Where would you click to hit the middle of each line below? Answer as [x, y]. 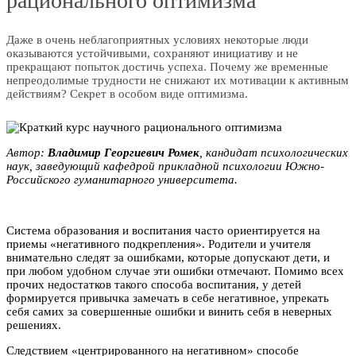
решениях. [34, 325]
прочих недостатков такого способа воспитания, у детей [154, 285]
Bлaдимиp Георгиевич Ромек [124, 153]
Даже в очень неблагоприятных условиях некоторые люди [157, 40]
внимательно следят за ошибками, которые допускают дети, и [168, 258]
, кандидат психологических [274, 153]
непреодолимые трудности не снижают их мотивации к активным [178, 81]
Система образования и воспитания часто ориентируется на [163, 231]
